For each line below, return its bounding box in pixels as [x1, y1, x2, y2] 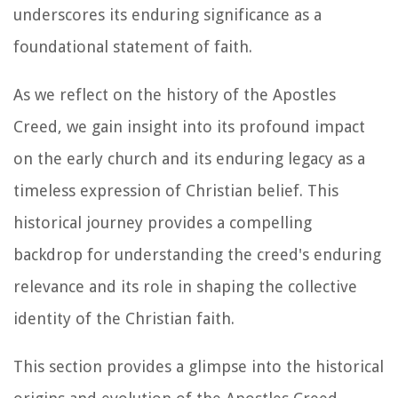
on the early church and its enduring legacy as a [13, 148, 365, 168]
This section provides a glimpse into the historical [13, 356, 384, 376]
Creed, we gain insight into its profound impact [13, 116, 365, 136]
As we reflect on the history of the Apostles [13, 84, 336, 104]
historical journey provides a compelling [13, 212, 312, 232]
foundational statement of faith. [13, 36, 252, 56]
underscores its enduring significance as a [13, 4, 322, 24]
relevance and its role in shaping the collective [13, 276, 357, 296]
